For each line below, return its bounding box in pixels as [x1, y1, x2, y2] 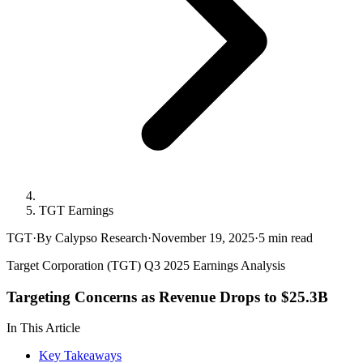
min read [265, 231, 313, 245]
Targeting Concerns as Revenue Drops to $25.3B [6, 288, 328, 305]
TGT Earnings [39, 203, 113, 217]
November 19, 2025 [152, 231, 254, 245]
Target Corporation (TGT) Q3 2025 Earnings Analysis [6, 258, 285, 272]
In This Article [6, 321, 80, 335]
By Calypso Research [36, 231, 147, 245]
